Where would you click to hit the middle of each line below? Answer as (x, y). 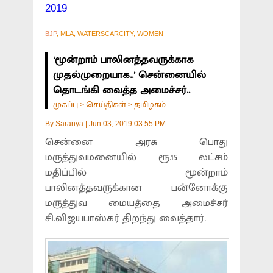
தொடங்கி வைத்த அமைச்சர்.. (122, 90)
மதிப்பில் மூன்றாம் (136, 172)
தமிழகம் (150, 105)
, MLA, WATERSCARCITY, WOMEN (110, 34)
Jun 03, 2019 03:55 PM (127, 124)
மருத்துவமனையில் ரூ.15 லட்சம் (136, 157)
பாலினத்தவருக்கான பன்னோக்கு (136, 188)
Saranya (69, 124)
